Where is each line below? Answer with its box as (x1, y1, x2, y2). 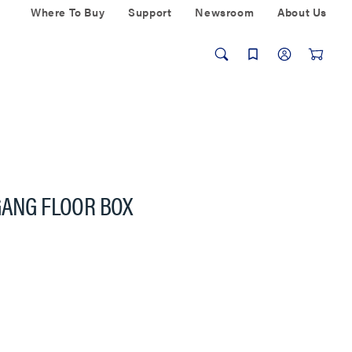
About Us (277, 4, 327, 20)
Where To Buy (30, 4, 105, 20)
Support (128, 4, 172, 20)
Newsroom (195, 4, 255, 20)
